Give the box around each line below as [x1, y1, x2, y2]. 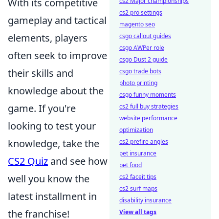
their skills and [8, 66, 73, 80]
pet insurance [119, 149, 156, 157]
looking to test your [8, 119, 96, 132]
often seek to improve [8, 49, 107, 62]
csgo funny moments [119, 90, 176, 99]
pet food [119, 161, 142, 169]
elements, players [8, 31, 88, 44]
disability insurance [119, 196, 172, 204]
